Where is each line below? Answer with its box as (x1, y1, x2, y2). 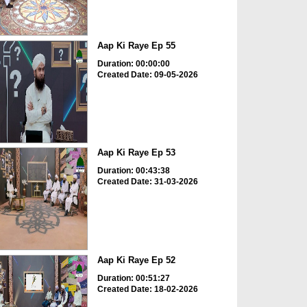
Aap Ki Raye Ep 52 (97, 254, 175, 265)
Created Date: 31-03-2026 (97, 177, 198, 187)
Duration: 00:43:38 (97, 166, 170, 176)
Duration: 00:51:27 (97, 273, 170, 283)
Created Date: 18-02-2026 (97, 284, 198, 294)
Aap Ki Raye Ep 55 (97, 40, 175, 51)
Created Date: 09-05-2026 (97, 69, 198, 79)
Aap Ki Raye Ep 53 (97, 147, 175, 158)
